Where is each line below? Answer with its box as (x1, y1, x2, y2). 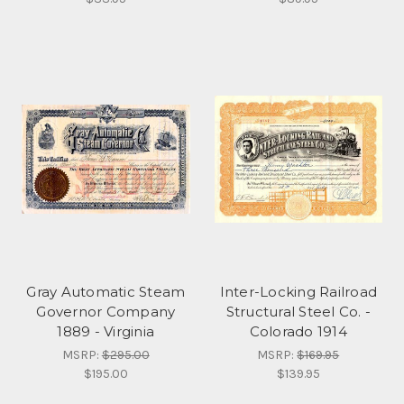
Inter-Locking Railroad (219, 283, 377, 301)
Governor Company (36, 303, 176, 321)
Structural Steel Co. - (225, 303, 371, 321)
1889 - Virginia (57, 323, 155, 341)
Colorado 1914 (249, 323, 347, 341)
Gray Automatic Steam (26, 283, 186, 301)
